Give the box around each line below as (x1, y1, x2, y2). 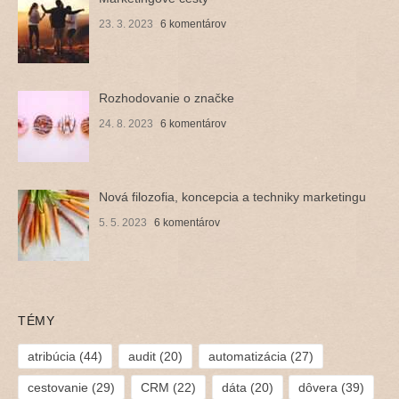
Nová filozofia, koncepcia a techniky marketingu (99, 189, 367, 204)
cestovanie (28, 379, 88, 395)
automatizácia (208, 348, 287, 363)
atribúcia (28, 348, 76, 363)
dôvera (298, 379, 338, 395)
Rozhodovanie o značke (99, 90, 235, 105)
